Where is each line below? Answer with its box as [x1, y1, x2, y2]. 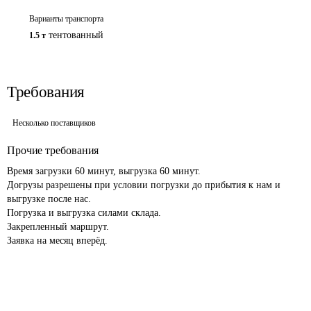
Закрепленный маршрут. [7, 221, 109, 232]
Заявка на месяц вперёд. [7, 235, 108, 246]
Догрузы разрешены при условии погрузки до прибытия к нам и [7, 180, 283, 190]
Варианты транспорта [29, 14, 103, 24]
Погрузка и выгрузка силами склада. [7, 208, 161, 218]
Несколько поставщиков [12, 118, 96, 128]
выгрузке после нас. [7, 194, 91, 204]
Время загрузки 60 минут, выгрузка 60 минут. [7, 166, 201, 176]
